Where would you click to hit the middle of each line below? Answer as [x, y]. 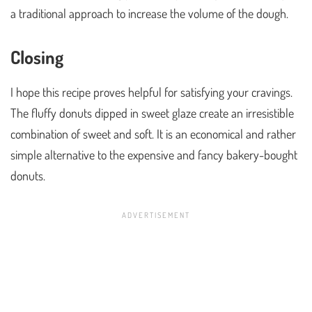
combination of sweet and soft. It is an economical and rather [153, 133]
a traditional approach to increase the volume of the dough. [149, 13]
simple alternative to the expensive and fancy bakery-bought [154, 154]
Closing [37, 56]
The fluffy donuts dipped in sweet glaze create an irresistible [152, 112]
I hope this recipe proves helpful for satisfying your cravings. [151, 92]
